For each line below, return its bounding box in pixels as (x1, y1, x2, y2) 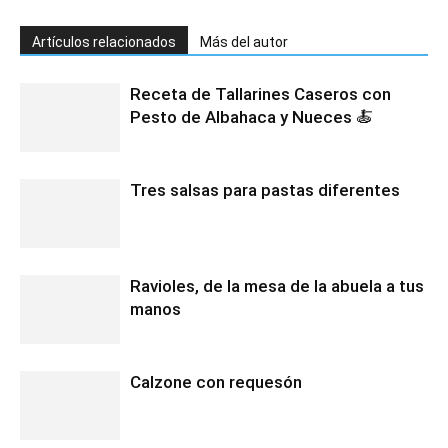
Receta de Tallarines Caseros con (130, 83, 391, 104)
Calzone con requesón (130, 371, 302, 392)
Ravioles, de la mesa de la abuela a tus (130, 275, 424, 296)
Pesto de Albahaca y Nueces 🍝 (130, 106, 373, 127)
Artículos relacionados (32, 33, 176, 50)
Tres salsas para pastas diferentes (130, 179, 400, 200)
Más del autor (200, 33, 288, 50)
